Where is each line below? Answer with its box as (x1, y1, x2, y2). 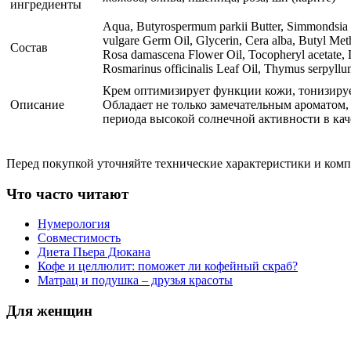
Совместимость (38, 231, 121, 245)
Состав (10, 40, 48, 54)
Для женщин (6, 302, 92, 320)
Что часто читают (6, 185, 128, 202)
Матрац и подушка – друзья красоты (38, 273, 233, 288)
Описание (10, 97, 64, 111)
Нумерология (38, 217, 110, 231)
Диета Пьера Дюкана (38, 245, 150, 259)
